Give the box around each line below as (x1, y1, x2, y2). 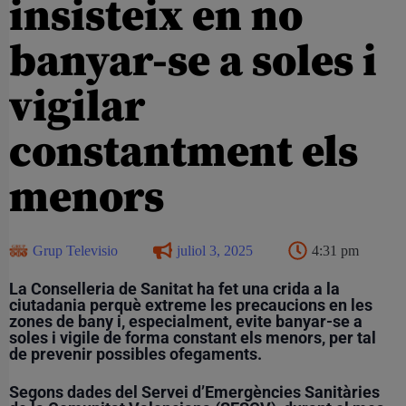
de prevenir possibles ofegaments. (9, 343, 262, 363)
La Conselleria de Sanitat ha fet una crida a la (9, 278, 340, 298)
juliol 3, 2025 (177, 242, 253, 258)
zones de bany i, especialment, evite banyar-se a (9, 311, 362, 331)
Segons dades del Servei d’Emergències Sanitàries (9, 382, 380, 401)
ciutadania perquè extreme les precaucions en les (9, 295, 372, 314)
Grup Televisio (33, 242, 118, 258)
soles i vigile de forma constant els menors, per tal (9, 327, 376, 347)
